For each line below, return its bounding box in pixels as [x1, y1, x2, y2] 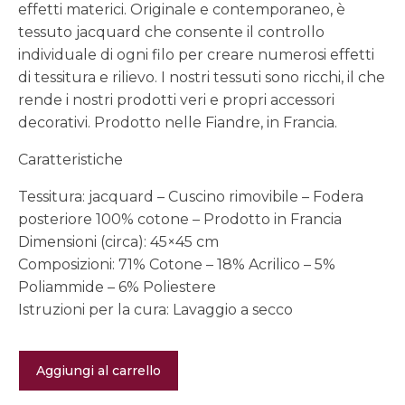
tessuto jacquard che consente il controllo [18, 24, 325, 42]
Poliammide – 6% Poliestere [18, 278, 216, 297]
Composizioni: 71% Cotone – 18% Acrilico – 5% [18, 256, 335, 274]
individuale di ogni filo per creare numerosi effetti [18, 46, 374, 64]
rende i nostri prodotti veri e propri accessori [18, 91, 334, 109]
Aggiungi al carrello [36, 363, 161, 380]
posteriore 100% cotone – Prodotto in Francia [18, 211, 342, 229]
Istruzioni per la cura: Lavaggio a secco [18, 301, 293, 319]
